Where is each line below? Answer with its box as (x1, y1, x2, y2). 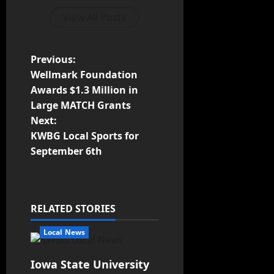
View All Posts (63, 10, 127, 24)
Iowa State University (31, 257, 149, 272)
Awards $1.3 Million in (31, 83, 138, 97)
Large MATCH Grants (31, 98, 131, 113)
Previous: (31, 53, 76, 67)
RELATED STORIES (31, 202, 116, 216)
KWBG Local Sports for (31, 129, 139, 143)
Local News (43, 227, 85, 238)
